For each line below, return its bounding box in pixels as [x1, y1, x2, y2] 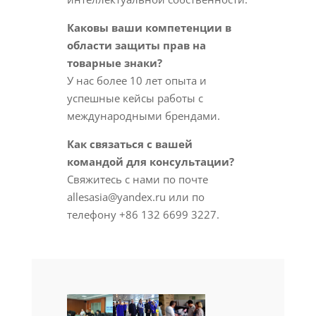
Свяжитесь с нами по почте [66, 172, 208, 186]
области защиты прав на [66, 38, 206, 52]
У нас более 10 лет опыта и [66, 73, 207, 87]
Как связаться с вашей [66, 137, 193, 151]
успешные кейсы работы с [66, 91, 203, 105]
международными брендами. [66, 109, 220, 123]
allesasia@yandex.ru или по [66, 190, 205, 204]
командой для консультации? [66, 154, 234, 169]
